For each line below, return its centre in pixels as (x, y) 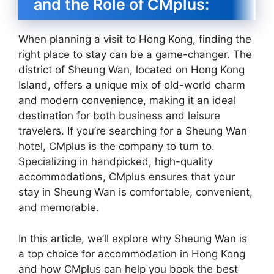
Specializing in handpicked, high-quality (116, 161)
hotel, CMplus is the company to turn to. (117, 146)
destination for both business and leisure (119, 116)
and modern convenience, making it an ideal (127, 100)
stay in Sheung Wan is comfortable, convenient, (135, 192)
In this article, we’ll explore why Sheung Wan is (133, 238)
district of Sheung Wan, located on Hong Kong (131, 70)
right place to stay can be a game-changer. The (135, 54)
